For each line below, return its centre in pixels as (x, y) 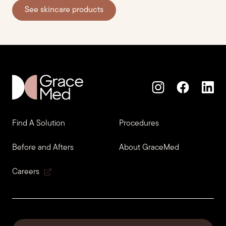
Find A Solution (39, 123)
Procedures (139, 123)
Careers (26, 172)
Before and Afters (43, 148)
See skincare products (64, 10)
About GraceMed (149, 148)
